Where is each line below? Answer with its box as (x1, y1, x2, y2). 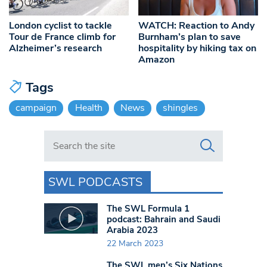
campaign (15, 101, 57, 115)
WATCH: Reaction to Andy (138, 19, 255, 33)
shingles (163, 101, 198, 115)
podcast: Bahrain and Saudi (107, 213, 221, 226)
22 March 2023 (107, 238, 163, 250)
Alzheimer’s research (9, 42, 102, 55)
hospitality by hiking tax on (138, 42, 257, 55)
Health (74, 101, 103, 115)
